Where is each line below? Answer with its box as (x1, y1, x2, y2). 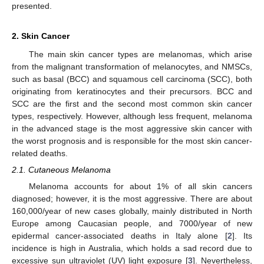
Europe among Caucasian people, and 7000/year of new (12, 219, 252, 229)
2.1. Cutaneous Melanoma (12, 165, 111, 174)
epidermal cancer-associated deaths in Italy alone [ (12, 231, 227, 241)
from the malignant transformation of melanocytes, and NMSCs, (12, 61, 252, 71)
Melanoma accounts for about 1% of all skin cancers (28, 181, 252, 192)
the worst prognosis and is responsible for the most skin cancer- (12, 136, 252, 146)
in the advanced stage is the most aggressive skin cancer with (12, 123, 252, 133)
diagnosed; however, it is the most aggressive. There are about (12, 194, 252, 204)
